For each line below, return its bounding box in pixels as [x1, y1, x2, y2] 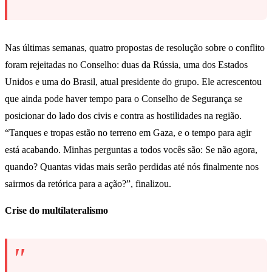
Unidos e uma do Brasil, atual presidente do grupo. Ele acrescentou [5, 76, 262, 87]
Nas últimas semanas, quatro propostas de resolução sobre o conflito [5, 42, 265, 53]
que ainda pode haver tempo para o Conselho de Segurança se [5, 93, 242, 104]
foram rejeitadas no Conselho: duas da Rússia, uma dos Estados [5, 59, 248, 70]
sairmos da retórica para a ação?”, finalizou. [5, 178, 171, 189]
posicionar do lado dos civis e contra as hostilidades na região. [5, 110, 242, 121]
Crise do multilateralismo [5, 205, 108, 216]
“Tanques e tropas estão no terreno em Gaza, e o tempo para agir [5, 127, 251, 138]
